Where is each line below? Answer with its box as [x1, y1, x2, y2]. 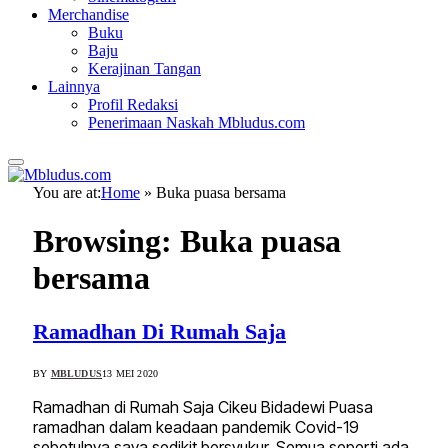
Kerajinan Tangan [88, 60, 201, 77]
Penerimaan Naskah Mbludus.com [88, 114, 305, 131]
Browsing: [33, 223, 180, 260]
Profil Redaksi [88, 96, 178, 113]
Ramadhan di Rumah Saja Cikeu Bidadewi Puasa [33, 397, 373, 418]
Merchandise [48, 6, 129, 23]
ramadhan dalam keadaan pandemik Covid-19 [33, 417, 359, 438]
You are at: [33, 184, 101, 201]
